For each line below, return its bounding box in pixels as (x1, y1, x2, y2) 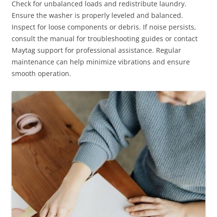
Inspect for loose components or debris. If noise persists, (12, 22, 196, 31)
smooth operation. (12, 68, 71, 78)
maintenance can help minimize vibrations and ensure (12, 57, 190, 66)
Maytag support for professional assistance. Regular (12, 45, 181, 55)
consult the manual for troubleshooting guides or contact (12, 33, 198, 43)
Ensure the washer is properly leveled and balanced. (12, 10, 183, 20)
